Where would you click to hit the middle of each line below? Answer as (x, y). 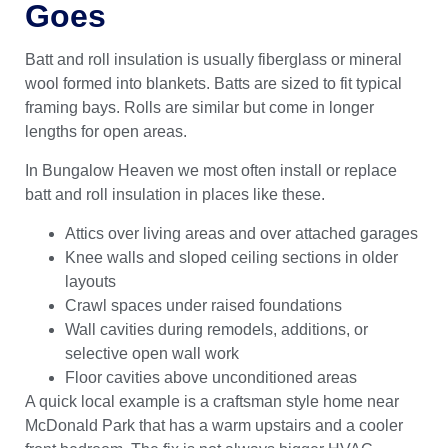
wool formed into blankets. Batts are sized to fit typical (213, 83)
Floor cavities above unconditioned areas (211, 377)
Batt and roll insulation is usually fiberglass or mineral (213, 59)
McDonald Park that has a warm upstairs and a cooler (214, 425)
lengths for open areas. (106, 131)
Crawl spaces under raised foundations (203, 305)
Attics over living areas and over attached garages (241, 233)
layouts (90, 281)
